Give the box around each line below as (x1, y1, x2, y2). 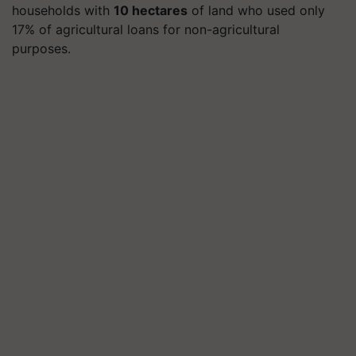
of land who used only (188, 2, 325, 18)
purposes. (12, 40, 71, 56)
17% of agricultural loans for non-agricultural (12, 21, 280, 37)
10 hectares (114, 2, 188, 18)
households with (12, 2, 114, 18)
